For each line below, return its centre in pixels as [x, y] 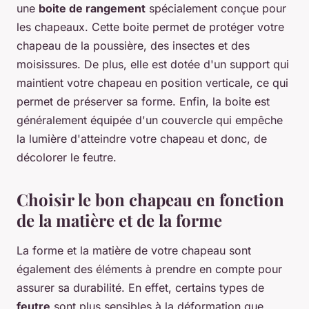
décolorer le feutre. [67, 158]
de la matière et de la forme [119, 220]
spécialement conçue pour [216, 9]
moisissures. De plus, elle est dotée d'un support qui [153, 64]
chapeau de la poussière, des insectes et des [133, 46]
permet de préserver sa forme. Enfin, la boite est [143, 102]
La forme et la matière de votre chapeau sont [134, 251]
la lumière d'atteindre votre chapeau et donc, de [142, 139]
